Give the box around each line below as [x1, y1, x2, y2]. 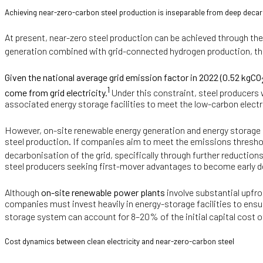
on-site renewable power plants [41, 186, 165, 198]
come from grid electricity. [5, 87, 107, 99]
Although [5, 186, 41, 198]
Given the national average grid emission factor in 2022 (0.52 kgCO [5, 71, 261, 83]
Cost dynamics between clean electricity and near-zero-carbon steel [5, 237, 234, 247]
